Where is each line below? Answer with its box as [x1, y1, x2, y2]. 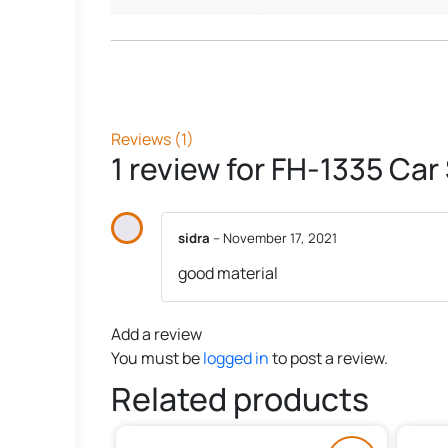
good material [178, 262, 278, 285]
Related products [111, 377, 369, 422]
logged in [203, 347, 269, 370]
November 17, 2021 [223, 228, 337, 247]
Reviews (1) [111, 127, 194, 150]
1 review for [111, 147, 271, 189]
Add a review [111, 323, 202, 346]
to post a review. [269, 347, 388, 370]
